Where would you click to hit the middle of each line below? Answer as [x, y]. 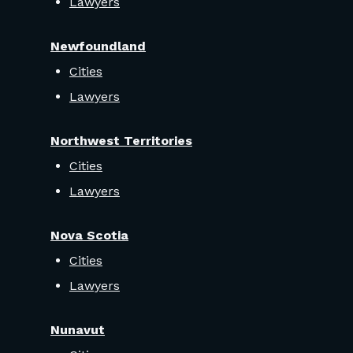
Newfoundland [98, 46]
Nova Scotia [89, 236]
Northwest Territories [121, 141]
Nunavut [78, 330]
